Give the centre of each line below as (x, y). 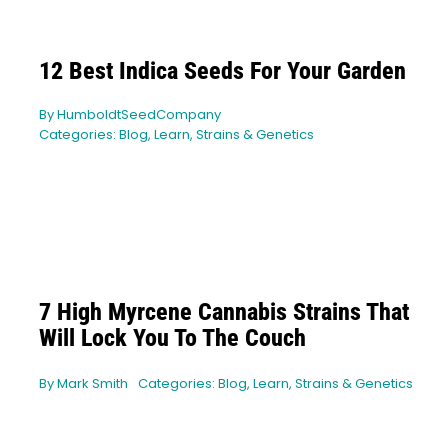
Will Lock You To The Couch (172, 338)
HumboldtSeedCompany (138, 115)
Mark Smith (92, 384)
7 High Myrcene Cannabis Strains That (223, 312)
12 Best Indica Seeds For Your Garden (222, 71)
